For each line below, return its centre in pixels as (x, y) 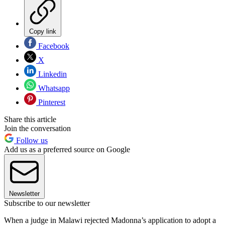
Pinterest (51, 102)
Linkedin (51, 74)
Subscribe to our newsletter (47, 203)
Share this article (30, 119)
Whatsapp (53, 88)
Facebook (53, 46)
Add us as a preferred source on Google (67, 149)
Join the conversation (37, 128)
